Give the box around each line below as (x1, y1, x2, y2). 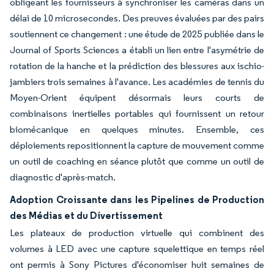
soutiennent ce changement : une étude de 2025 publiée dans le (10, 28, 264, 40)
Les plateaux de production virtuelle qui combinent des (10, 227, 264, 239)
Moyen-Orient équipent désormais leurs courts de (10, 92, 264, 103)
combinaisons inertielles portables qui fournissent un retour (10, 108, 264, 119)
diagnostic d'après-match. (10, 171, 116, 183)
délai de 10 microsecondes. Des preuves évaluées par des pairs (10, 12, 264, 24)
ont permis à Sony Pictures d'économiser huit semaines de (10, 259, 264, 270)
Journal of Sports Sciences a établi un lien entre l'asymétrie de (10, 44, 264, 56)
